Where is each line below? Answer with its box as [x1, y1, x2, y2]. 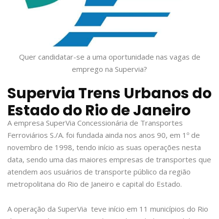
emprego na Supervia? [72, 64, 147, 74]
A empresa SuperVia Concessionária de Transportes [7, 118, 183, 128]
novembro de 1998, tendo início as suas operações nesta [7, 142, 201, 153]
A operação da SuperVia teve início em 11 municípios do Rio [7, 204, 208, 214]
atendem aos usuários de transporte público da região [7, 167, 191, 177]
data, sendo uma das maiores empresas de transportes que [7, 154, 211, 165]
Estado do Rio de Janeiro [7, 100, 191, 121]
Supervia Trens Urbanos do [7, 83, 212, 104]
